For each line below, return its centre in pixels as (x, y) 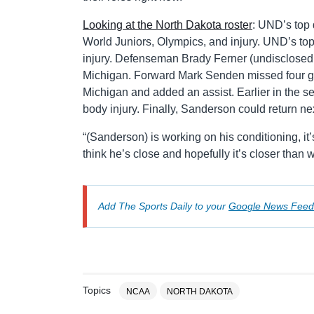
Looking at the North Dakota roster (168, 25)
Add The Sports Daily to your (163, 206)
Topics (97, 291)
